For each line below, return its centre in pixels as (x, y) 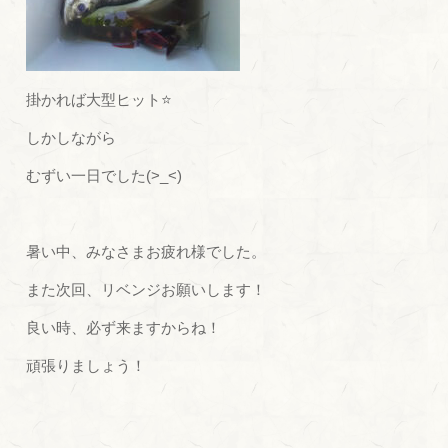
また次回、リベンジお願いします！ (146, 289)
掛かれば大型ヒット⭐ (99, 99)
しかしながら (71, 137)
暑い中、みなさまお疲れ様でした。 (146, 251)
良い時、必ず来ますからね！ (124, 327)
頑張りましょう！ (86, 365)
